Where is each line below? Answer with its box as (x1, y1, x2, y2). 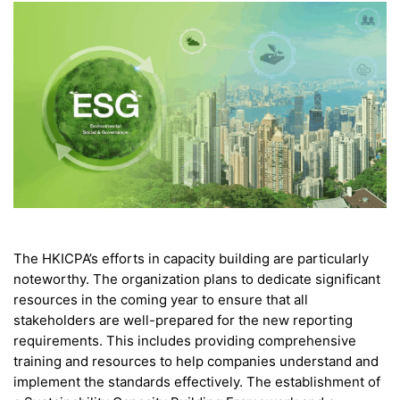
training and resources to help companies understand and (13, 353, 379, 371)
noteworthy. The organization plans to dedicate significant (13, 271, 380, 288)
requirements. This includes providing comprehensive (13, 332, 356, 350)
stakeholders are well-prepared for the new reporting (13, 312, 353, 329)
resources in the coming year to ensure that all (13, 291, 308, 309)
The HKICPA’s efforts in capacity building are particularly (13, 250, 369, 268)
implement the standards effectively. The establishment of (13, 373, 380, 391)
